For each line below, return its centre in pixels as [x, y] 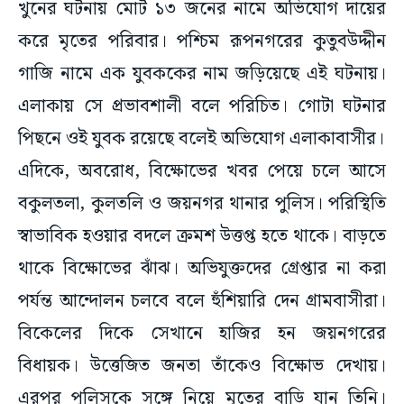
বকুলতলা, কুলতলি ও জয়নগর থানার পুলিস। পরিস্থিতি [202, 204]
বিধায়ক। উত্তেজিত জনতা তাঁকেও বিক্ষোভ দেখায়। [202, 367]
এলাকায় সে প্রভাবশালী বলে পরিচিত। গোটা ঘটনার [202, 107]
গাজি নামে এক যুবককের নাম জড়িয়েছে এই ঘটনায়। [202, 74]
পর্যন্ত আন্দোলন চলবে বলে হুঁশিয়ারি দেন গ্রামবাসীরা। [202, 302]
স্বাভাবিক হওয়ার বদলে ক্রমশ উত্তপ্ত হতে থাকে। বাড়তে [202, 237]
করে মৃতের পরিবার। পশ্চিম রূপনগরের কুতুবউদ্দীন [202, 42]
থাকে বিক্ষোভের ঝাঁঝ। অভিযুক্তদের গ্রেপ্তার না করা [202, 269]
